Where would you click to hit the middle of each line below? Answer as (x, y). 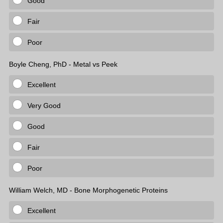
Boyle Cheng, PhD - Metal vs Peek (63, 64)
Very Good (44, 106)
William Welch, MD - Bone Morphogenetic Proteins (88, 190)
